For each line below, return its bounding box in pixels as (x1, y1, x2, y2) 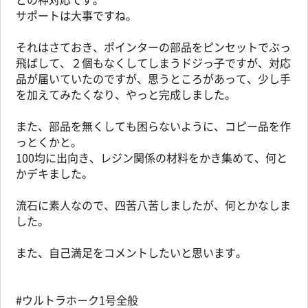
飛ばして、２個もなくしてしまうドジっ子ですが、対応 (16, 54, 291, 71)
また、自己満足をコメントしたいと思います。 (16, 244, 247, 261)
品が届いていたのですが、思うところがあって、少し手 (16, 70, 291, 87)
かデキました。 (16, 165, 93, 181)
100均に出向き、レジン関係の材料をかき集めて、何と (16, 149, 287, 166)
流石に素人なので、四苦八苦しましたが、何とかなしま (16, 197, 291, 213)
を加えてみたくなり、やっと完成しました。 (16, 86, 236, 102)
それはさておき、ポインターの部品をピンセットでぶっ (16, 38, 291, 55)
